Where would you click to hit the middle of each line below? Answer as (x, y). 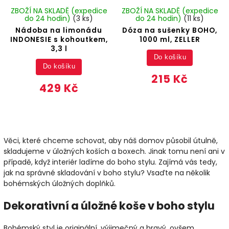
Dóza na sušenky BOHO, (170, 30)
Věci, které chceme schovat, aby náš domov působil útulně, (111, 140)
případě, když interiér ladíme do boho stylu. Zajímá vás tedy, (110, 162)
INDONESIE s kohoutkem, (59, 39)
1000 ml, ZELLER (170, 39)
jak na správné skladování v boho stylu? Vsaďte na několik (107, 173)
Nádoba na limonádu (59, 30)
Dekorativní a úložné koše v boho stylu (109, 206)
